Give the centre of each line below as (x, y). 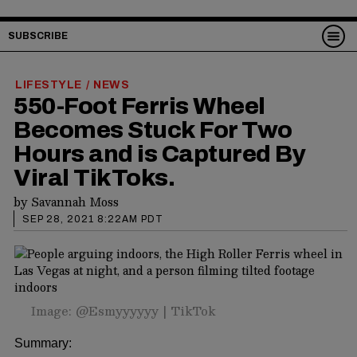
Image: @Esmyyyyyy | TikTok (123, 310)
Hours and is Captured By (159, 153)
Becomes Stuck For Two (153, 129)
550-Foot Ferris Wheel (139, 106)
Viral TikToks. (94, 177)
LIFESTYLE (49, 84)
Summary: (43, 343)
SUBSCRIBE (38, 36)
